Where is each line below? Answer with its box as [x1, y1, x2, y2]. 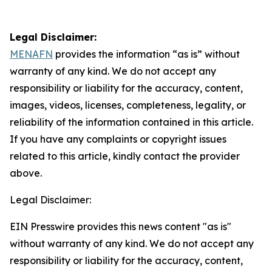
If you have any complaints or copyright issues [10, 133, 226, 145]
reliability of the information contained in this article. [10, 116, 253, 128]
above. [10, 167, 42, 179]
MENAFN [10, 48, 53, 60]
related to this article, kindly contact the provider [10, 150, 240, 162]
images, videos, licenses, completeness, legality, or [10, 99, 246, 111]
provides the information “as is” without [53, 48, 240, 60]
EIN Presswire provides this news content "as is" [10, 220, 231, 233]
